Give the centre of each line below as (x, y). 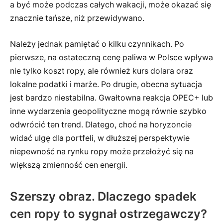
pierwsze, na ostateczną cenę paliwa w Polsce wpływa (111, 57)
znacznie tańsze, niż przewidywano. (77, 18)
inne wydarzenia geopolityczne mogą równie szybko (108, 111)
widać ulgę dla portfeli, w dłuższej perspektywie (100, 138)
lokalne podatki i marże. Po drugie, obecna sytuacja (106, 84)
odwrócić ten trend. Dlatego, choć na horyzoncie (101, 124)
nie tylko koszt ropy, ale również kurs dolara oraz (102, 71)
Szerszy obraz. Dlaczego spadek (103, 196)
